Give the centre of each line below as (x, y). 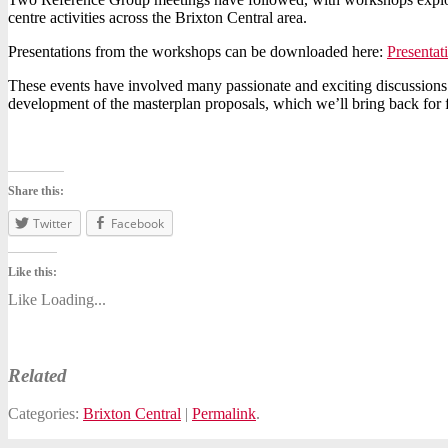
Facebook (137, 223)
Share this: (36, 190)
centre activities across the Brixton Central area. (157, 17)
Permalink (224, 414)
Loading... (73, 299)
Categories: (45, 414)
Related (37, 375)
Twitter (52, 223)
